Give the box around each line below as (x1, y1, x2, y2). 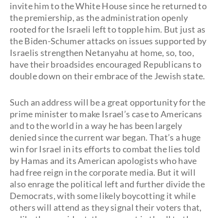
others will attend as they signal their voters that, (10, 202, 202, 213)
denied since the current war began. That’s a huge (10, 132, 201, 143)
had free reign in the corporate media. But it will (10, 167, 196, 178)
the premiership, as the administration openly (10, 12, 188, 23)
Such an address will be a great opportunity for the (10, 97, 206, 108)
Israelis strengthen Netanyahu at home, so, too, (10, 47, 195, 58)
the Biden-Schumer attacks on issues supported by (10, 36, 207, 46)
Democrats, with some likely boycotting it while (10, 190, 196, 201)
